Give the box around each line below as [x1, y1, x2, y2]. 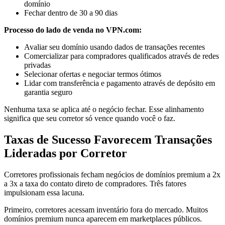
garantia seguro [24, 88, 72, 97]
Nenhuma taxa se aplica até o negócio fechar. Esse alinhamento [4, 105, 204, 114]
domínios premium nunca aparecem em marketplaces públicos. [4, 214, 202, 223]
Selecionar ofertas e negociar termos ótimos [24, 70, 161, 79]
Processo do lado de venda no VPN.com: [4, 26, 142, 35]
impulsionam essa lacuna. [4, 188, 84, 197]
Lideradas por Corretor [4, 147, 127, 160]
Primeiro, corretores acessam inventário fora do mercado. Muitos [4, 205, 208, 214]
